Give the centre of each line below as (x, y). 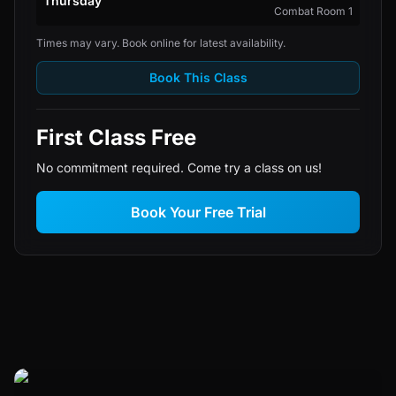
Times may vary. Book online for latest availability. (161, 43)
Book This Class (198, 77)
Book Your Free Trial (198, 212)
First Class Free (116, 137)
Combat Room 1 (313, 11)
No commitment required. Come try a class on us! (179, 168)
